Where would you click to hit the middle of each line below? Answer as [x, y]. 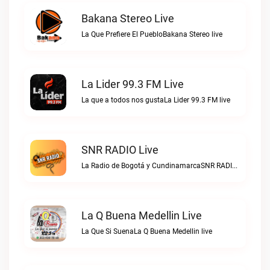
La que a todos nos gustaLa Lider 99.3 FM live [156, 100]
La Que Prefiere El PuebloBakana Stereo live [152, 34]
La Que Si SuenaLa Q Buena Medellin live [147, 231]
